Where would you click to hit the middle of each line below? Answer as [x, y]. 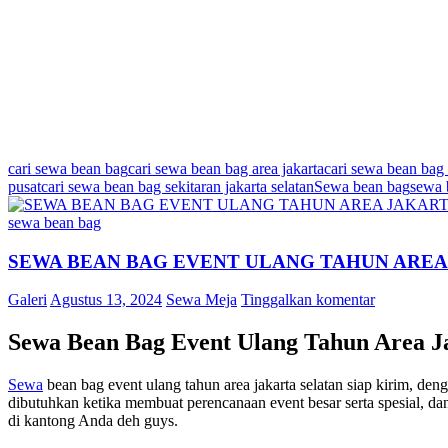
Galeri [27, 300]
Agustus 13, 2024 [106, 300]
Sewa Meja [201, 300]
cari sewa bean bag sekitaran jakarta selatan [177, 186]
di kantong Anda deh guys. [93, 421]
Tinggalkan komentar [308, 300]
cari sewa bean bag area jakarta [226, 168]
